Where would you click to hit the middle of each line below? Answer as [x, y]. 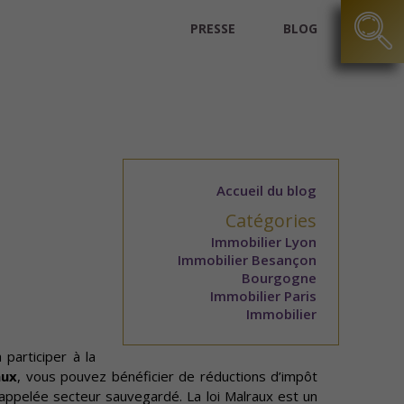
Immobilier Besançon [247, 260]
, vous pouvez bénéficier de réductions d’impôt [168, 376]
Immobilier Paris [263, 296]
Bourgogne [279, 278]
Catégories [271, 220]
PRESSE [213, 28]
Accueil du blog [266, 190]
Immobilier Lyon [264, 242]
